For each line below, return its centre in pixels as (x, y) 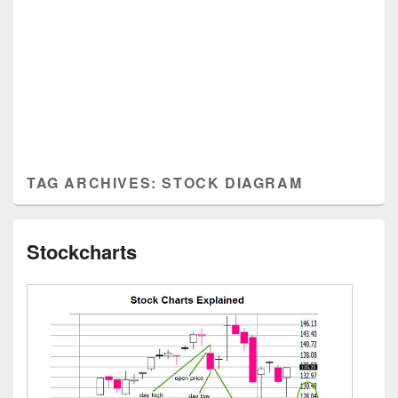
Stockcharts (82, 251)
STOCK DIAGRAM (232, 183)
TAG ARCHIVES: (95, 183)
